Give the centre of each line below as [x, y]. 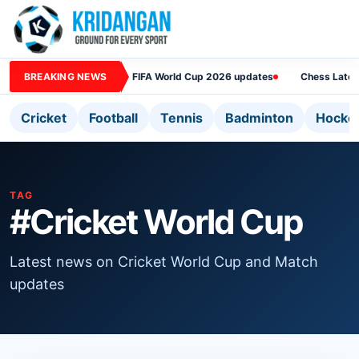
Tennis [182, 118]
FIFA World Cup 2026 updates [203, 76]
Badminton [259, 118]
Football [113, 118]
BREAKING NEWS [66, 76]
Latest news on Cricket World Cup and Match [164, 262]
